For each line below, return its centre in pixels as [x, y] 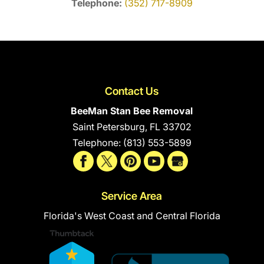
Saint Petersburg [108, 127]
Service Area [132, 196]
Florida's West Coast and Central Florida [132, 216]
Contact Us [132, 91]
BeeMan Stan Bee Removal [132, 111]
